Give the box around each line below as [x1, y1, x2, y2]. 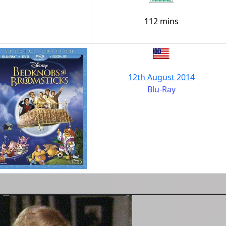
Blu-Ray [147, 84, 176, 95]
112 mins [144, 16, 179, 27]
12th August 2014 [128, 72, 195, 83]
